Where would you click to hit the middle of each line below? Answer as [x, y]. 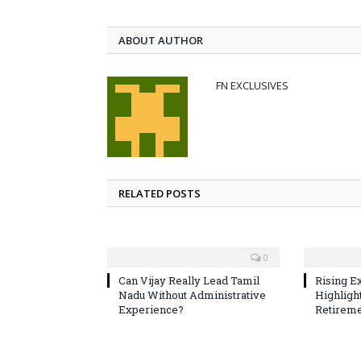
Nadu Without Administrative [192, 295]
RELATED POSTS [160, 193]
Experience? [151, 309]
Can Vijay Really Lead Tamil [189, 280]
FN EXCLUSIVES [252, 85]
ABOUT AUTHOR [161, 40]
